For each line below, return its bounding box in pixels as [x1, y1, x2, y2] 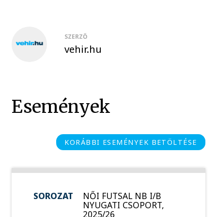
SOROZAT [33, 189, 74, 201]
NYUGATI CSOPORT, [82, 199, 164, 211]
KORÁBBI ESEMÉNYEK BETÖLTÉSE [64, 137, 197, 147]
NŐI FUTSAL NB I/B [82, 189, 161, 201]
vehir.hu [64, 42, 102, 56]
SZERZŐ [64, 32, 88, 41]
